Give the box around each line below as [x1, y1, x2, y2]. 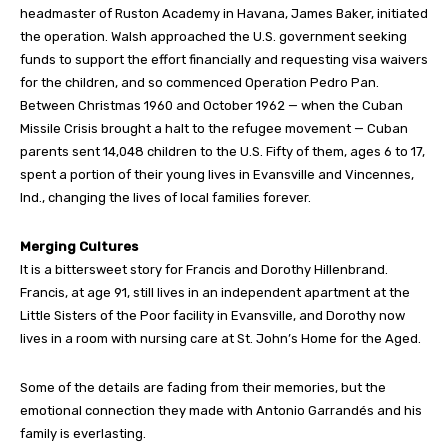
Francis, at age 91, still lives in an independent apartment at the [20, 284, 410, 300]
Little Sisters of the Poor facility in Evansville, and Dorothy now [20, 307, 405, 323]
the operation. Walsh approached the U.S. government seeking [20, 28, 407, 44]
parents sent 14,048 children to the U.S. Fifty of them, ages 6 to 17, [20, 143, 425, 159]
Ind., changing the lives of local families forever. [20, 189, 311, 205]
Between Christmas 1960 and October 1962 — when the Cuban [20, 97, 403, 113]
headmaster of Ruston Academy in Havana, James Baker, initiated [20, 5, 428, 21]
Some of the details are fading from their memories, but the [20, 379, 386, 395]
